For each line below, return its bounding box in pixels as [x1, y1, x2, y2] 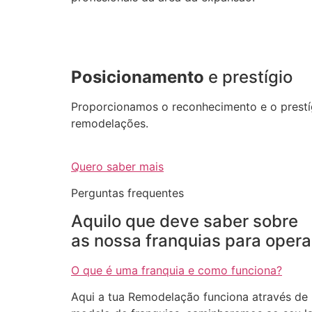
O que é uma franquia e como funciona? [71, 263, 282, 277]
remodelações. [71, 116, 148, 130]
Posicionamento [71, 66, 204, 87]
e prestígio [204, 66, 292, 87]
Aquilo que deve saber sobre [71, 210, 298, 231]
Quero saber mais [71, 159, 164, 173]
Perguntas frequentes [71, 186, 184, 201]
